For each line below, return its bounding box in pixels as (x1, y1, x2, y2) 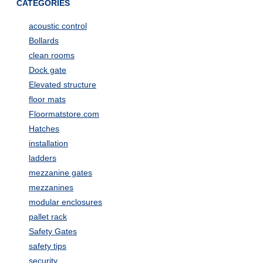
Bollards (28, 35, 59, 45)
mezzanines (28, 182, 73, 192)
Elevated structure (28, 79, 96, 89)
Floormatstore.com (28, 109, 99, 119)
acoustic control (28, 21, 87, 31)
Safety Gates (28, 226, 77, 236)
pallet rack (28, 211, 67, 221)
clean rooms (28, 50, 75, 60)
